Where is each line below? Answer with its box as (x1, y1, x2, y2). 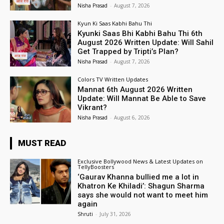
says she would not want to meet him (77, 190, 208, 199)
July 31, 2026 (99, 210, 131, 217)
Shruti (77, 210, 93, 217)
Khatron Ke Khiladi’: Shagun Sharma (77, 181, 205, 190)
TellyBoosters (77, 162, 114, 170)
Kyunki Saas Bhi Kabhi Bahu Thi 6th (77, 29, 203, 38)
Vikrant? (77, 103, 107, 112)
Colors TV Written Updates (77, 75, 148, 83)
